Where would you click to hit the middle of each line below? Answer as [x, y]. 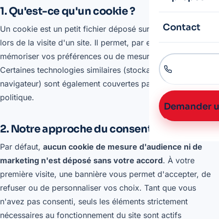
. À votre [179, 160]
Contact [182, 27]
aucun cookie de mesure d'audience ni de [123, 147]
